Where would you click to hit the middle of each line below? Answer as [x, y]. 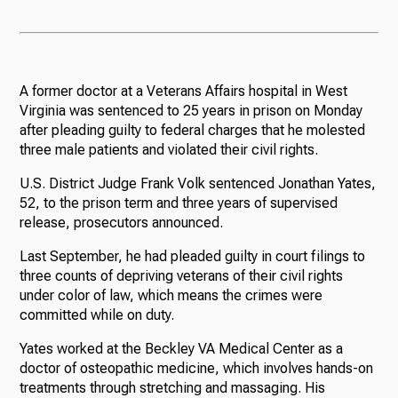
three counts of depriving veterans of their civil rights [182, 276]
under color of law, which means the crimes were [171, 296]
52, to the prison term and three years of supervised [179, 203]
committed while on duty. [97, 315]
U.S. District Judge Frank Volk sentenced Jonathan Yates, [198, 184]
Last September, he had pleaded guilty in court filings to [193, 257]
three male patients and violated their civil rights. [169, 150]
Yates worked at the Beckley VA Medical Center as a [182, 349]
